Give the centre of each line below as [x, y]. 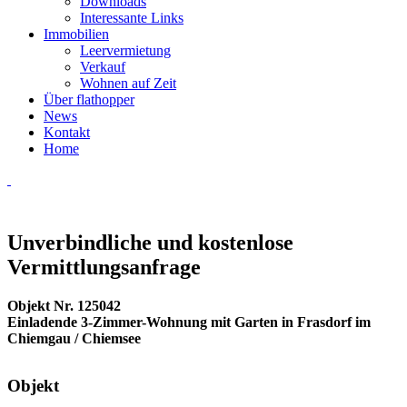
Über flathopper [89, 99]
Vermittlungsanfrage [104, 267]
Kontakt [67, 132]
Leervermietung [125, 50]
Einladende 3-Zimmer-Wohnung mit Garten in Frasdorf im [189, 322]
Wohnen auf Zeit [128, 83]
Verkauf [103, 67]
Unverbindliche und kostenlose [150, 242]
